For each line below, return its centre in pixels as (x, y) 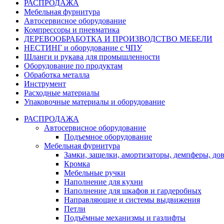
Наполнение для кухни (103, 182)
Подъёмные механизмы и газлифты (125, 218)
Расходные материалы (62, 93)
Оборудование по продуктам (73, 66)
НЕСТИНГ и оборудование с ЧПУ (83, 48)
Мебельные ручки (95, 173)
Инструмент (45, 84)
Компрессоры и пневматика (72, 30)
